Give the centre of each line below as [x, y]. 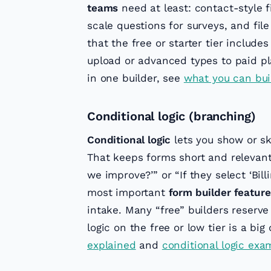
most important [128, 193]
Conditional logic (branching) [171, 116]
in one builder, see [135, 78]
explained [112, 245]
